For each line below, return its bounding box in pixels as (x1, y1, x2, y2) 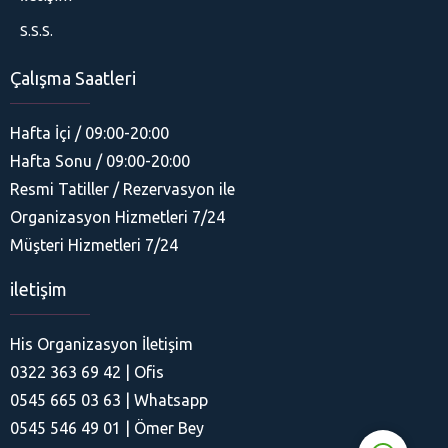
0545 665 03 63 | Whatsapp (10, 390, 208, 409)
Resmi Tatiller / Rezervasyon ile (10, 179, 235, 198)
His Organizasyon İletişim (10, 334, 193, 353)
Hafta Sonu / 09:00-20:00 (10, 151, 190, 170)
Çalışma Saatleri (10, 67, 136, 88)
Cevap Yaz (232, 366, 284, 380)
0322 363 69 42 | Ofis (10, 362, 164, 381)
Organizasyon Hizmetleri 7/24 (10, 207, 225, 226)
